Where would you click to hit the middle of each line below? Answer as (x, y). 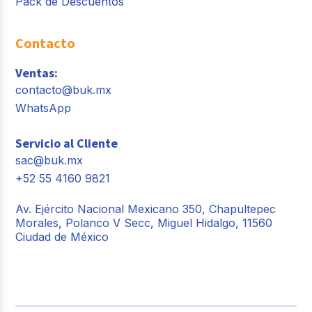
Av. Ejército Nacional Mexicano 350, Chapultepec (146, 209)
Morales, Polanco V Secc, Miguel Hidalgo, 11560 (144, 223)
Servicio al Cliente (67, 143)
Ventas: (37, 72)
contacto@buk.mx (64, 89)
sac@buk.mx (49, 160)
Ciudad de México (62, 236)
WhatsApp (44, 108)
